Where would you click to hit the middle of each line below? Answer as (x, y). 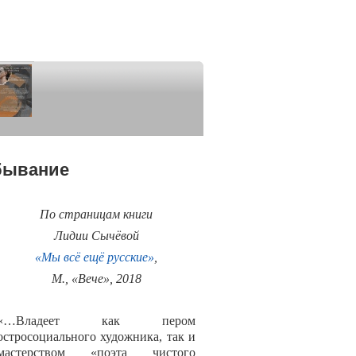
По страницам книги (96, 215)
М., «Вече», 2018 (96, 279)
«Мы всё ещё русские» (95, 257)
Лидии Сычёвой (96, 236)
